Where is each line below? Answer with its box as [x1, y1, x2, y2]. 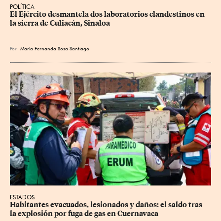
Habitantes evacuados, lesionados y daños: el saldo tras [10, 200, 204, 210]
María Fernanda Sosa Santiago [20, 45, 89, 51]
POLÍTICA [10, 2, 35, 10]
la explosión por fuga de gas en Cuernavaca [10, 209, 158, 219]
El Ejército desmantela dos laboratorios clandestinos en [10, 9, 206, 19]
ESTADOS [10, 193, 35, 201]
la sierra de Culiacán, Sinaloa [10, 18, 110, 28]
